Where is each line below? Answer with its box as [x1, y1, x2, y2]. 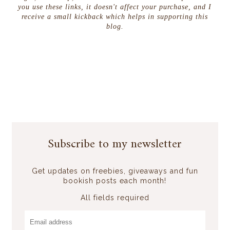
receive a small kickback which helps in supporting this [22, 13, 208, 21]
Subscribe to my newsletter [48, 133, 182, 156]
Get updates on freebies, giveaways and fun [31, 167, 198, 176]
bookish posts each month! [63, 177, 167, 185]
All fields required [80, 194, 149, 202]
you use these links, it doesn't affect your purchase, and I [18, 3, 212, 11]
